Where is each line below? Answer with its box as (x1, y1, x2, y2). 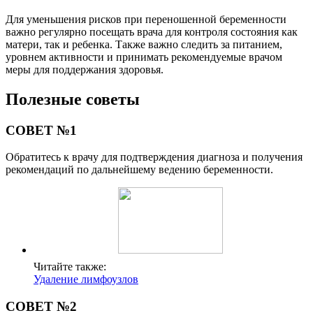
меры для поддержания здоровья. (6, 63, 163, 75)
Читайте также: (34, 261, 106, 273)
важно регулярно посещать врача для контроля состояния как (6, 25, 298, 38)
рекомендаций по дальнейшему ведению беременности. (6, 163, 273, 176)
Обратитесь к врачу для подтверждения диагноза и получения (6, 151, 303, 163)
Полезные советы (6, 89, 140, 108)
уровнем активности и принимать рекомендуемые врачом (6, 50, 282, 63)
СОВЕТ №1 (6, 122, 77, 138)
